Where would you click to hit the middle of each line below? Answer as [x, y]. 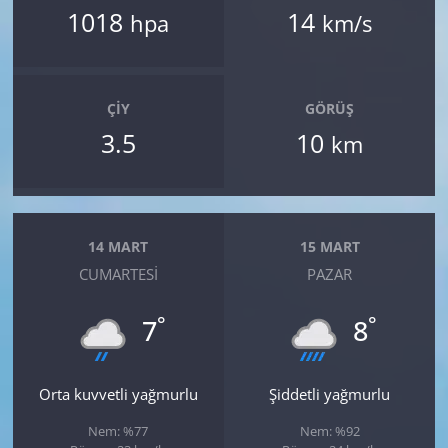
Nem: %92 [329, 431]
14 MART [118, 246]
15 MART [329, 246]
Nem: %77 [118, 431]
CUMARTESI [118, 274]
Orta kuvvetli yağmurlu [118, 394]
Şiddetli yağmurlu [330, 394]
